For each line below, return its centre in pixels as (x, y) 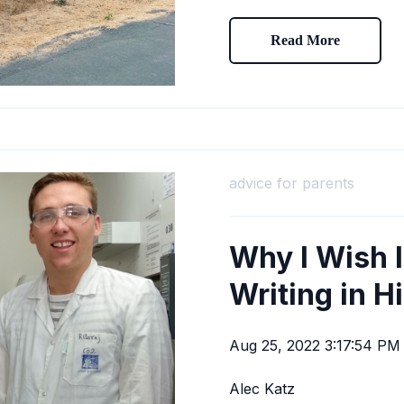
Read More (305, 40)
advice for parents (292, 184)
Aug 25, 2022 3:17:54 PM (315, 346)
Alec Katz (262, 389)
